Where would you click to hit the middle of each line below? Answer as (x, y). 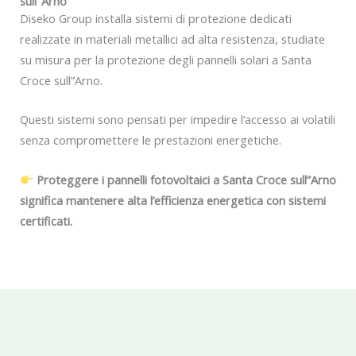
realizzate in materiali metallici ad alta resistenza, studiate (172, 39)
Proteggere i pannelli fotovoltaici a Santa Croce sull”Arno (186, 179)
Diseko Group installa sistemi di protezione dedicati (156, 18)
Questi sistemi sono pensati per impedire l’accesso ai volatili (178, 120)
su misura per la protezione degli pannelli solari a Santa (166, 59)
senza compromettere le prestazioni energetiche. (151, 140)
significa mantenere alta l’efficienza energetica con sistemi (173, 200)
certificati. (46, 221)
